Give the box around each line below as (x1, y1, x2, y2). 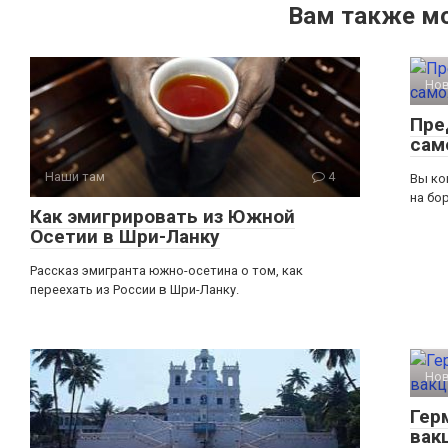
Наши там (45, 168, 105, 184)
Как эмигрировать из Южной (30, 204, 295, 228)
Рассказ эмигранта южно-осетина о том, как (30, 262, 303, 278)
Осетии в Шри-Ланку (30, 224, 220, 248)
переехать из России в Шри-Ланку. (30, 281, 239, 297)
